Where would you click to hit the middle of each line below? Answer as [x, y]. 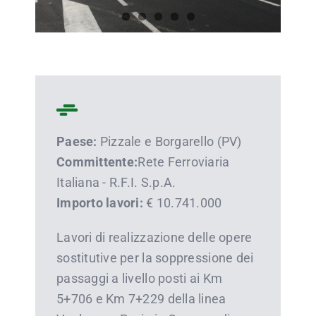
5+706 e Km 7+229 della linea [141, 298]
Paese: [77, 141]
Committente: [97, 162]
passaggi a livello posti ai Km [139, 278]
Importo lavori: [100, 202]
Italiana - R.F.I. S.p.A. [116, 182]
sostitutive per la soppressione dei [155, 257]
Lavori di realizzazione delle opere [154, 237]
